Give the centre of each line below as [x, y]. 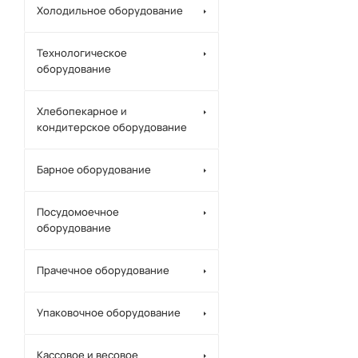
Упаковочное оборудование [109, 312]
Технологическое [82, 53]
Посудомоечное [78, 212]
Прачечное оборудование [103, 270]
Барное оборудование [94, 169]
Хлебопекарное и [82, 111]
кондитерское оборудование [112, 127]
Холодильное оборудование [110, 10]
